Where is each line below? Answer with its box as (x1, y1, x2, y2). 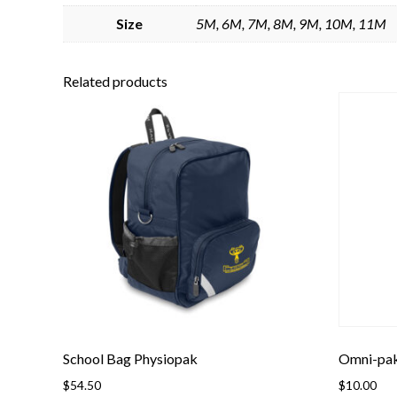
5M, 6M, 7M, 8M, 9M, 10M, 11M (196, 15, 386, 33)
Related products (63, 73, 167, 90)
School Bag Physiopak (63, 350, 198, 368)
